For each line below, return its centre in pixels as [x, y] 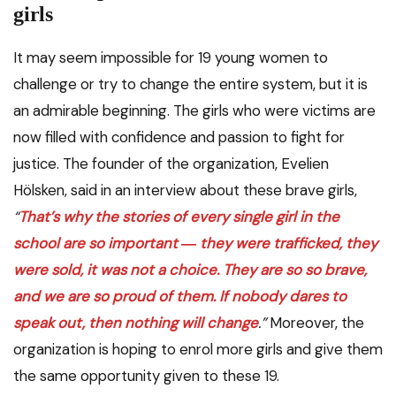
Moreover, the [317, 323]
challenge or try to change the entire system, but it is [190, 84]
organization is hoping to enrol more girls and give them [198, 350]
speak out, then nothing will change [136, 323]
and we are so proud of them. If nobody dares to [180, 297]
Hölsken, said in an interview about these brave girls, [185, 190]
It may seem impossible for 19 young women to [171, 58]
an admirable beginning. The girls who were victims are [194, 111]
